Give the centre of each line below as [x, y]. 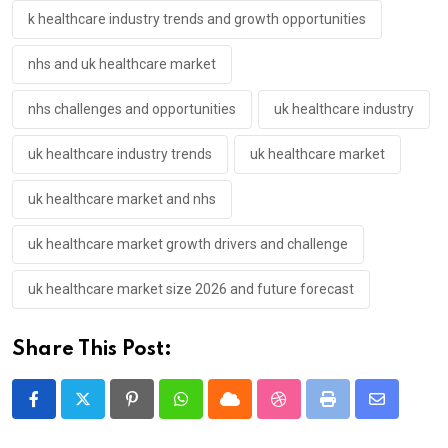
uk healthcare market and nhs [122, 199]
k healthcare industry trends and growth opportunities [197, 19]
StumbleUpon [324, 411]
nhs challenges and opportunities [132, 109]
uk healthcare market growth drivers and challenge [188, 244]
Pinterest [163, 411]
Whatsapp [214, 411]
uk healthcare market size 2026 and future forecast [191, 289]
